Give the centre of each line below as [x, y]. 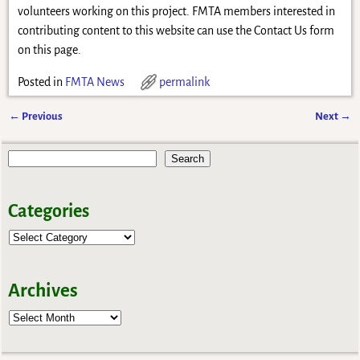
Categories [49, 212]
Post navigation [63, 133]
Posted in [40, 82]
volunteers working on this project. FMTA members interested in [176, 12]
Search [188, 159]
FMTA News [94, 82]
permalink [184, 82]
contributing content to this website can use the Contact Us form [176, 31]
